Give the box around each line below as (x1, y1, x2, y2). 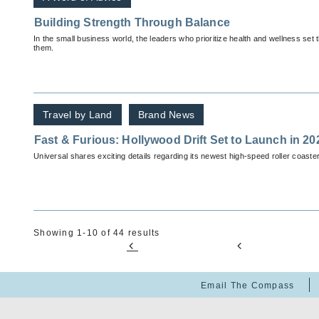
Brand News (137, 109, 194, 121)
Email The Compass (201, 281, 295, 291)
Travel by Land (43, 109, 113, 121)
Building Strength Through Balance (34, 16, 230, 29)
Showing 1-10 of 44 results (33, 228, 160, 239)
